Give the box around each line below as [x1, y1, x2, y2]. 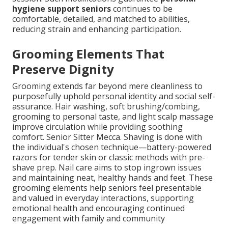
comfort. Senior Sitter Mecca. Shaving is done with [12, 131, 202, 143]
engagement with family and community [12, 213, 165, 224]
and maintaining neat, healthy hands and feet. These [12, 172, 213, 184]
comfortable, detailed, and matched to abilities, [12, 13, 190, 25]
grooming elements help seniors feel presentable [12, 182, 202, 194]
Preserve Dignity [12, 61, 114, 78]
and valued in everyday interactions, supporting [12, 192, 194, 204]
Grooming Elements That [12, 45, 164, 63]
